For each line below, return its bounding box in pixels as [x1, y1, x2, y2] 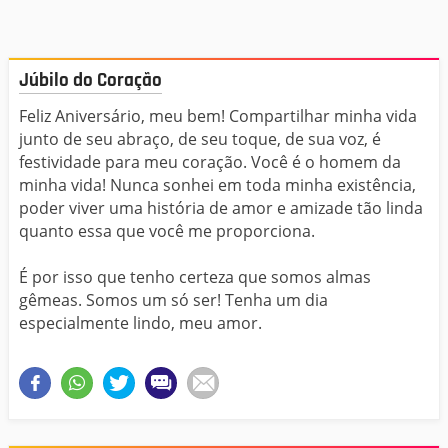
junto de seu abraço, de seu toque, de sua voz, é [19, 128, 381, 151]
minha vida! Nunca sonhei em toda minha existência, [19, 174, 416, 197]
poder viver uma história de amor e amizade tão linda [19, 197, 423, 220]
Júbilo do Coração [19, 67, 162, 93]
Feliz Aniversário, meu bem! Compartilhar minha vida [19, 105, 417, 128]
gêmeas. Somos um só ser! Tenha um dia [19, 289, 328, 312]
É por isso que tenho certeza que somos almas [19, 266, 371, 289]
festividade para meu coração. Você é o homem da [19, 151, 401, 174]
